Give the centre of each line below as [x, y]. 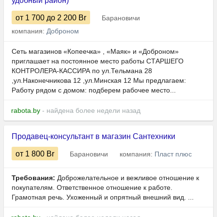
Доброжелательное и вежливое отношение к [127, 178]
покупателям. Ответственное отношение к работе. [92, 188]
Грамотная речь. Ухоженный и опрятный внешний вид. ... [103, 197]
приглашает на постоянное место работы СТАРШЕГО [98, 61]
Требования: [33, 178]
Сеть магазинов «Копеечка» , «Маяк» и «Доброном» [95, 52]
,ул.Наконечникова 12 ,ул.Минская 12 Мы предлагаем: [99, 81]
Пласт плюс [173, 154]
